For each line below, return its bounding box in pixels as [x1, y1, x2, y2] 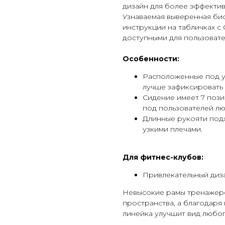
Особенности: [123, 54, 181, 63]
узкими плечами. [143, 125, 202, 134]
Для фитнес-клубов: [123, 153, 203, 162]
